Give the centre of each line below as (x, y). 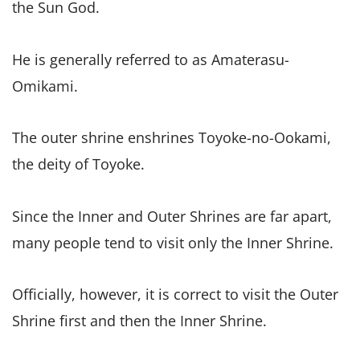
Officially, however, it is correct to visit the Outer (175, 295)
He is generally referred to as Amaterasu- (151, 59)
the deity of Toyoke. (78, 164)
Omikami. (45, 86)
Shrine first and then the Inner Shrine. (139, 321)
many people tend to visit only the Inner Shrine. (173, 242)
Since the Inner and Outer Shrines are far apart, (172, 216)
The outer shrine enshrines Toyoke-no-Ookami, (172, 138)
